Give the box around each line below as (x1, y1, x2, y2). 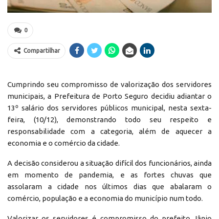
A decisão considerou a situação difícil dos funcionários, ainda (7, 158, 212, 167)
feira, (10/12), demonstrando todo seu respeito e (7, 115, 212, 124)
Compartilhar (23, 47, 60, 54)
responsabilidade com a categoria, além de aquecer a (7, 127, 212, 135)
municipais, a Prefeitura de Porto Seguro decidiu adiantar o (7, 91, 212, 100)
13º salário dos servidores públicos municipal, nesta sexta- (7, 103, 212, 112)
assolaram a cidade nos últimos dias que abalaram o (7, 182, 212, 191)
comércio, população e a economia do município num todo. (7, 194, 203, 202)
